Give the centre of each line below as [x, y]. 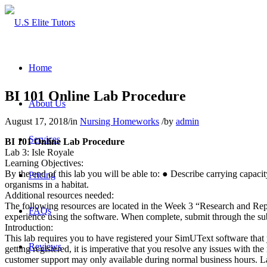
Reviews [45, 246]
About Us [47, 103]
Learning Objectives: [44, 163]
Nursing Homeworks [119, 121]
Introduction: [29, 227]
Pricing [42, 175]
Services [44, 139]
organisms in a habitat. [47, 184]
